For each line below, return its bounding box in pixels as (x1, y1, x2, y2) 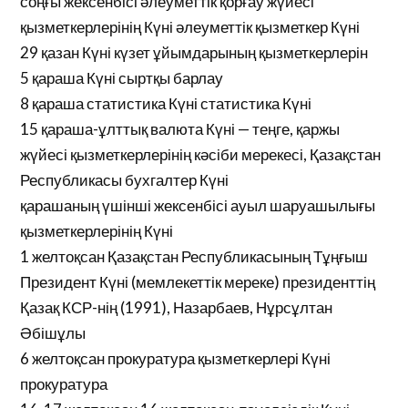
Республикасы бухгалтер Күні (20, 170, 229, 189)
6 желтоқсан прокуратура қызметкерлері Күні (20, 349, 331, 368)
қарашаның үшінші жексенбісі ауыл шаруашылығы (20, 196, 376, 215)
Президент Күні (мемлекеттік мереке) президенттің (20, 272, 376, 291)
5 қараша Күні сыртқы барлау (20, 68, 224, 87)
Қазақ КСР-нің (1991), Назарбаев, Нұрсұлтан (20, 298, 333, 317)
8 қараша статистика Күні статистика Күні (20, 94, 312, 113)
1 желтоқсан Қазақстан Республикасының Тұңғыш (20, 247, 369, 266)
